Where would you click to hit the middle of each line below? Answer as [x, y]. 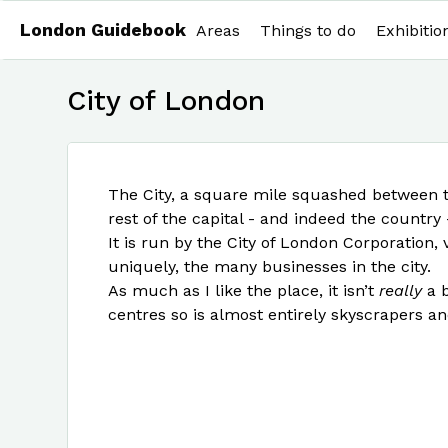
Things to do [308, 30]
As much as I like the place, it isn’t [243, 290]
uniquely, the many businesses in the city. [269, 266]
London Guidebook [103, 29]
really [400, 290]
